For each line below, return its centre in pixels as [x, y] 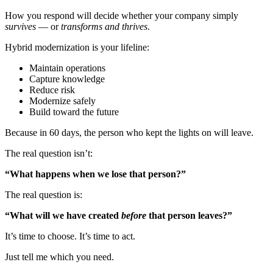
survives [20, 26]
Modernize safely [62, 101]
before [134, 215]
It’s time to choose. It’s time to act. [70, 236]
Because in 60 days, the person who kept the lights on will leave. [129, 132]
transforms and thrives [104, 26]
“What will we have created [63, 215]
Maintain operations [67, 68]
